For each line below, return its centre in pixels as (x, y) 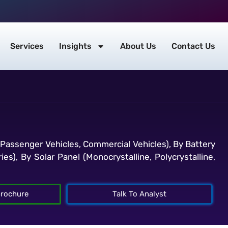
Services (27, 46)
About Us (138, 46)
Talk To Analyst (140, 194)
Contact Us (193, 46)
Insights (75, 46)
